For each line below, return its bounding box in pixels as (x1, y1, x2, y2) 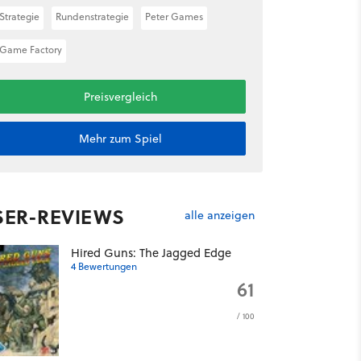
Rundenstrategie (55, 10, 129, 23)
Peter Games (144, 10, 203, 23)
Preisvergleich (83, 89, 157, 105)
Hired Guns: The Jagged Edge (70, 244, 231, 261)
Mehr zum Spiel (78, 131, 162, 147)
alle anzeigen (184, 207, 255, 224)
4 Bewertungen (70, 259, 137, 273)
